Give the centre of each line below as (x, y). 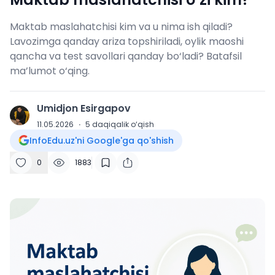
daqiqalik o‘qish (123, 124)
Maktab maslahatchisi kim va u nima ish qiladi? (121, 27)
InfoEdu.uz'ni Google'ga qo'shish (102, 141)
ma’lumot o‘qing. (50, 71)
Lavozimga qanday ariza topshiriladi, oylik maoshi (127, 41)
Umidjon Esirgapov (84, 108)
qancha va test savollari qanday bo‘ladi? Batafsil (126, 56)
